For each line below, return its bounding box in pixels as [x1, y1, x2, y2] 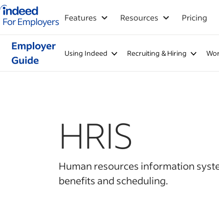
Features [65, 12, 97, 22]
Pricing [182, 12, 207, 22]
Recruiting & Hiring [127, 48, 187, 58]
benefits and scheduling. [59, 174, 168, 187]
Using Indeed [64, 48, 108, 58]
